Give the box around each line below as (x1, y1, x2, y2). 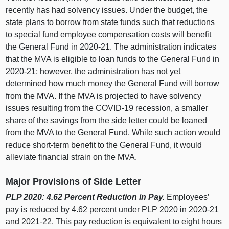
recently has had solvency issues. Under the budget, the (6, 6, 208, 15)
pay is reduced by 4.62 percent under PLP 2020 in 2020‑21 (6, 204, 219, 214)
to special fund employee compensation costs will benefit (6, 30, 212, 39)
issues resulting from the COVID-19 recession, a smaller (6, 104, 209, 113)
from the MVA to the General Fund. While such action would (6, 128, 221, 138)
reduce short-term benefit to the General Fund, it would (6, 141, 202, 150)
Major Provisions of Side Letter (6, 176, 142, 187)
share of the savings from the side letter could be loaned (6, 116, 208, 125)
